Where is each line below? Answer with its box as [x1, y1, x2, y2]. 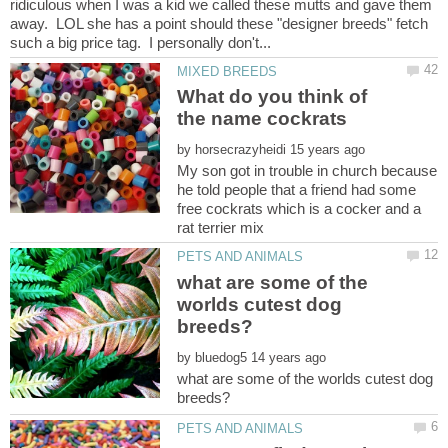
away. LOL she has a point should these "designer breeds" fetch [10, 14, 428, 32]
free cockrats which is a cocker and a [177, 200, 422, 218]
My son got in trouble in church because [177, 162, 438, 180]
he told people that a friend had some [177, 181, 417, 199]
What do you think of [177, 86, 368, 108]
